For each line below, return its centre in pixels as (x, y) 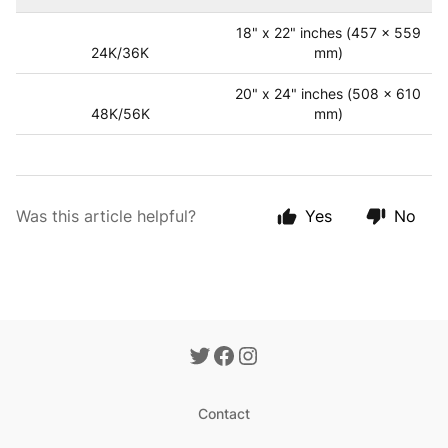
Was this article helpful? (106, 216)
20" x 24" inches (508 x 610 (328, 94)
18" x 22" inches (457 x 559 (328, 33)
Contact (224, 414)
